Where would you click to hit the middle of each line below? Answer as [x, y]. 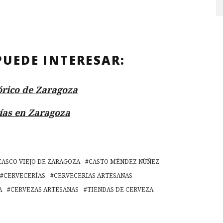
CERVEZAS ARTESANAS [45, 190]
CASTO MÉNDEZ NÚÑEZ [124, 162]
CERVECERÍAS [24, 176]
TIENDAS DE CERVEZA [120, 190]
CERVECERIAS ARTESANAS [93, 176]
